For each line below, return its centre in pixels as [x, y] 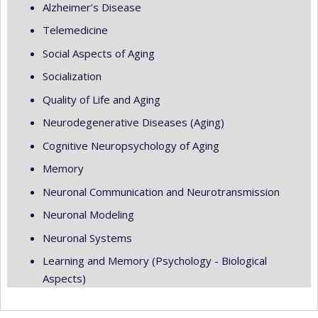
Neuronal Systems [87, 237]
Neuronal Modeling [88, 215]
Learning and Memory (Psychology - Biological [155, 261]
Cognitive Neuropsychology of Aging [131, 145]
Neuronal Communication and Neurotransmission [161, 191]
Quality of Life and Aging [102, 99]
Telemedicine [75, 30]
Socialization [72, 76]
